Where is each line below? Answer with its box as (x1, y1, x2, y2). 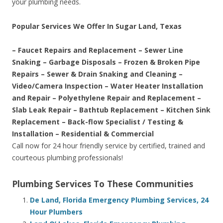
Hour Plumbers (30, 207, 83, 217)
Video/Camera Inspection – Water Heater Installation (12, 81, 203, 91)
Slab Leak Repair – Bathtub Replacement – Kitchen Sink (12, 105, 211, 115)
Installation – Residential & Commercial (12, 129, 154, 139)
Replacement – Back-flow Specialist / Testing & (12, 117, 183, 127)
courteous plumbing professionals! (12, 153, 123, 163)
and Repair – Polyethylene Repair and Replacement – (12, 93, 201, 103)
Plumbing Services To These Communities (12, 178, 193, 190)
